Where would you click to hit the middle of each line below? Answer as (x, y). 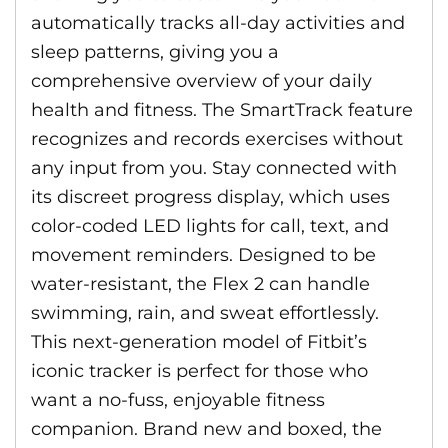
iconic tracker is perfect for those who (199, 371)
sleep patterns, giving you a (155, 52)
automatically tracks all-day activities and (218, 23)
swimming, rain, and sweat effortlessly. (205, 313)
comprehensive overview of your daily (201, 81)
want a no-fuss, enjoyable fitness (178, 400)
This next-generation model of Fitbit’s (199, 342)
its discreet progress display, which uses (210, 197)
